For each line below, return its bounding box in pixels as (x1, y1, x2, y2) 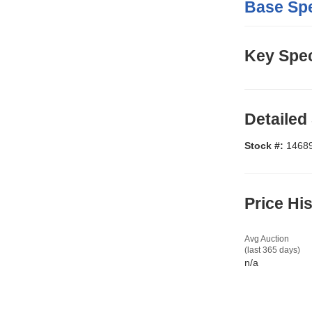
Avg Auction (244, 235, 289, 244)
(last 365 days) (244, 246, 300, 255)
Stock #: (244, 140, 286, 152)
